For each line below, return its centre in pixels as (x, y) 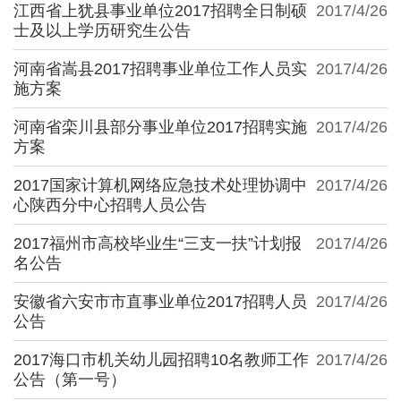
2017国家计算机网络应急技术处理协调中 (160, 185)
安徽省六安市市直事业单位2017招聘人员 (160, 301)
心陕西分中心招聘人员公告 (110, 205)
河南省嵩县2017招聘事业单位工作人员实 (160, 68)
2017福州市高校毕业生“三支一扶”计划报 (158, 243)
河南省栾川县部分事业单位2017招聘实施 (160, 127)
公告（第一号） (70, 379)
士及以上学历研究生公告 (102, 30)
